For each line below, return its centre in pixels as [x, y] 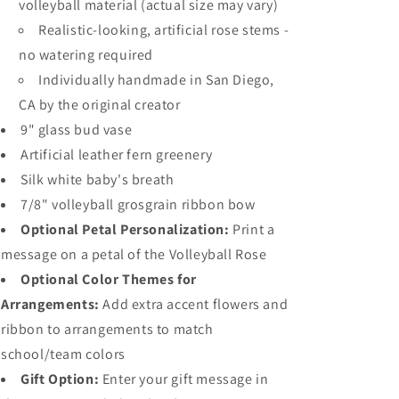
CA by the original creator [100, 105]
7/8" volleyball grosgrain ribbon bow [138, 204]
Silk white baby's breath [98, 179]
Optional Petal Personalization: [125, 229]
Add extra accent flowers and [194, 304]
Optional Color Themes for [109, 279]
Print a [252, 229]
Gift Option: [60, 379]
